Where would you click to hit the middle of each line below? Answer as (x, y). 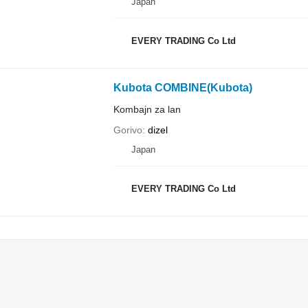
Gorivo (128, 130)
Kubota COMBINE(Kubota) (183, 87)
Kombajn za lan (147, 109)
